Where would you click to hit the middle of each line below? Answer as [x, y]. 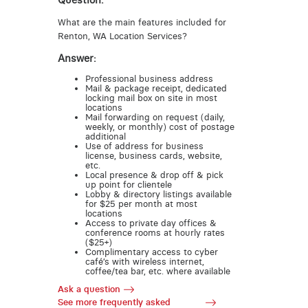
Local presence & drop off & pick [154, 175]
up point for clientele [128, 184]
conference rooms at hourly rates [155, 232]
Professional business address [149, 78]
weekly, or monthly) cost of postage [159, 126]
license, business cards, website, [153, 155]
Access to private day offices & [151, 223]
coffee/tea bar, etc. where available [157, 271]
